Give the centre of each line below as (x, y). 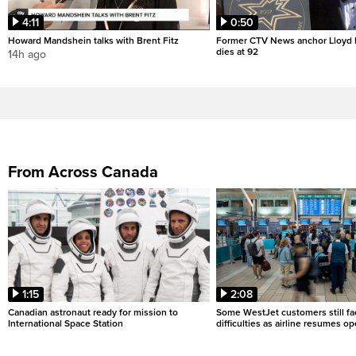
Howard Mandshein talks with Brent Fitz (93, 41)
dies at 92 (237, 52)
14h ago (27, 55)
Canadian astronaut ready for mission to (93, 313)
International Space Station (66, 324)
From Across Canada (83, 173)
